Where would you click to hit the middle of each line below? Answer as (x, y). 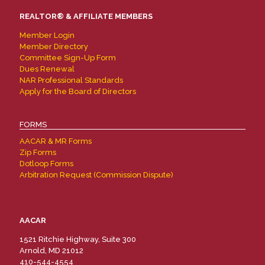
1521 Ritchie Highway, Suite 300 (78, 239)
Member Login (47, 35)
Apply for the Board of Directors (78, 91)
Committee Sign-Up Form (68, 58)
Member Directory (54, 46)
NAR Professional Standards (71, 80)
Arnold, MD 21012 (51, 251)
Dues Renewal (47, 69)
